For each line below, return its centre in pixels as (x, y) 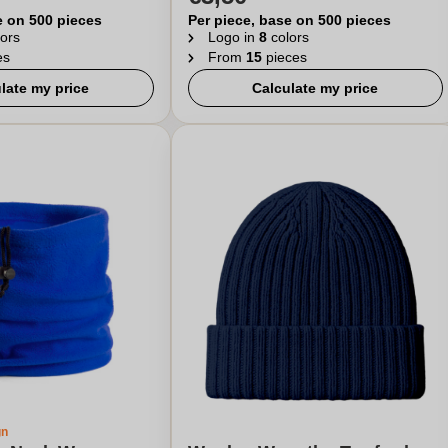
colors (287, 37)
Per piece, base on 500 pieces (289, 20)
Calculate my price (315, 88)
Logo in (233, 37)
